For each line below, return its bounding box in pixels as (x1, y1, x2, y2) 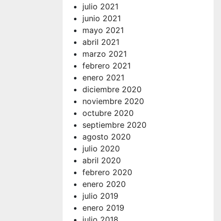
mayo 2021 (82, 25, 124, 35)
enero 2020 (82, 179, 126, 189)
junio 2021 (82, 13, 121, 23)
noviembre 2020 (82, 96, 144, 106)
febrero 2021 (82, 60, 131, 71)
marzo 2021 (82, 48, 127, 59)
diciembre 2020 (82, 84, 142, 94)
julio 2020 (82, 143, 120, 153)
